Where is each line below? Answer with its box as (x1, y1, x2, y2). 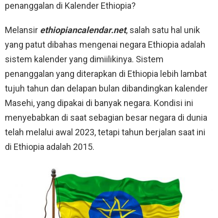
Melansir (5, 25, 40, 36)
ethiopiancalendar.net (40, 25, 126, 36)
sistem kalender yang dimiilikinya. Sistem (5, 54, 163, 65)
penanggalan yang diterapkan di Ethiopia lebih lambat (5, 69, 207, 79)
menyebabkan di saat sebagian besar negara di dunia (5, 112, 207, 123)
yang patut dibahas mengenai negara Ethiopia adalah (5, 39, 205, 50)
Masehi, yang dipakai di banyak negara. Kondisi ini (5, 98, 193, 109)
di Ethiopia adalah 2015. (5, 142, 94, 152)
